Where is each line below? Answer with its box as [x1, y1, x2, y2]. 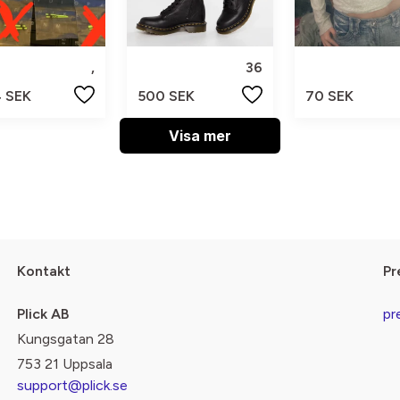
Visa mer [169, 126, 231, 145]
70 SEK [304, 87, 354, 104]
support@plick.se [16, 377, 128, 395]
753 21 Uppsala [16, 355, 112, 373]
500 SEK [137, 87, 196, 104]
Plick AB [16, 305, 69, 323]
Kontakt [16, 262, 71, 280]
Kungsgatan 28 [16, 330, 114, 348]
